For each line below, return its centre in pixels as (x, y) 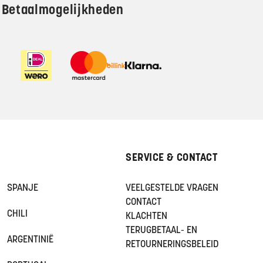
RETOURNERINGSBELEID (172, 245)
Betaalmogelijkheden (63, 11)
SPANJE (23, 188)
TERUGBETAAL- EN (161, 231)
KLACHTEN (146, 217)
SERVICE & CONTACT (172, 158)
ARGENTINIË (30, 240)
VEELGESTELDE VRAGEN (172, 188)
